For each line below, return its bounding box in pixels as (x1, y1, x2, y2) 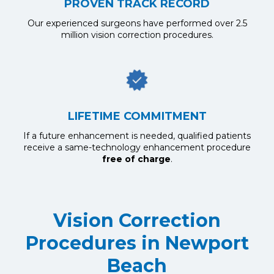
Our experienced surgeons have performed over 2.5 (27, 18, 247, 29)
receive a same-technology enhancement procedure (23, 142, 251, 153)
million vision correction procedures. (61, 29, 213, 40)
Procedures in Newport (25, 232, 249, 254)
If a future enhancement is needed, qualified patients (23, 130, 251, 141)
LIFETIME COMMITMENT (67, 109, 207, 123)
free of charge (102, 154, 171, 165)
